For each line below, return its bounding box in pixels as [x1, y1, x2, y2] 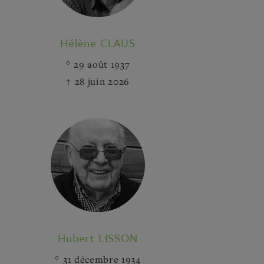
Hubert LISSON [58, 230, 138, 246]
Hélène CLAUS [60, 35, 136, 51]
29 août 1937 [74, 58, 130, 71]
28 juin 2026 [74, 75, 130, 88]
